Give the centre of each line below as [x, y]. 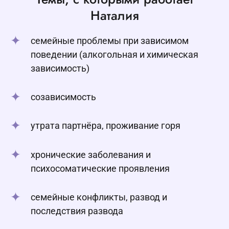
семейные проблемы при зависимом [110, 40]
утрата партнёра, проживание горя [106, 126]
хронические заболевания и [91, 154]
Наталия [114, 15]
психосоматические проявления [100, 168]
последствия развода [77, 211]
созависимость [63, 97]
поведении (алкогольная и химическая [114, 54]
